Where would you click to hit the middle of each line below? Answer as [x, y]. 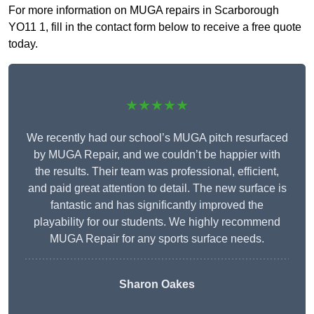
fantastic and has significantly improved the [157, 205]
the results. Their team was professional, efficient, [157, 172]
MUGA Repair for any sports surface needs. [157, 239]
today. [23, 44]
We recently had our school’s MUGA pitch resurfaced [157, 138]
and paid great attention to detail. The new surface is [157, 189]
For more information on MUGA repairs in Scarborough [144, 11]
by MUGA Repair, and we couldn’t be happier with [157, 155]
